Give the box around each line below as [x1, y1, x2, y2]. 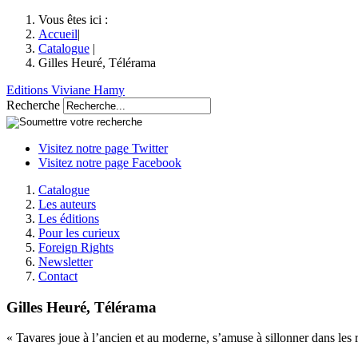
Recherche [6, 98, 60, 112]
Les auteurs [38, 197, 96, 211]
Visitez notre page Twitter [38, 141, 168, 155]
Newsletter [38, 255, 93, 268]
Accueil [38, 27, 78, 41]
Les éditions [38, 212, 99, 225]
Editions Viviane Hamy [6, 83, 125, 97]
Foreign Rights [38, 241, 113, 254]
